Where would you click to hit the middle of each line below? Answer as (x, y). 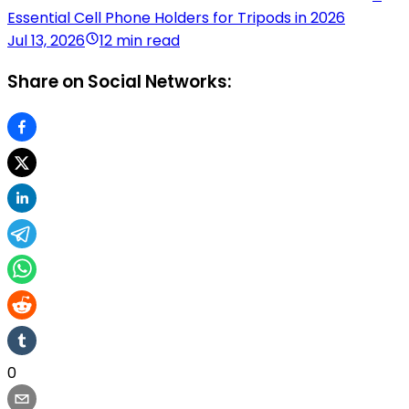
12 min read (140, 40)
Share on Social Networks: (120, 82)
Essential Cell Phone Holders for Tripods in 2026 (176, 17)
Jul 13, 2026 (46, 40)
